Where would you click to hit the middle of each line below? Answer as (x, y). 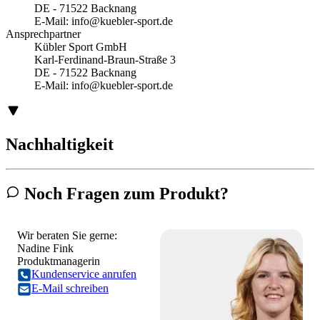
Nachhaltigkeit (60, 144)
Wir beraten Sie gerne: (67, 235)
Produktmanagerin (59, 261)
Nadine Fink (45, 248)
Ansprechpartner (43, 34)
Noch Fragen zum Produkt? (124, 193)
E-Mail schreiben (70, 288)
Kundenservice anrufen (84, 274)
